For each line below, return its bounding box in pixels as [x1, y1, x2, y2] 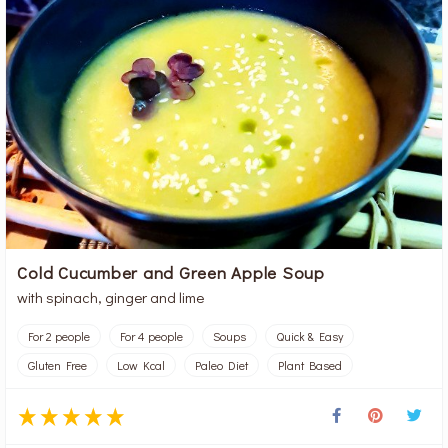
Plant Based [278, 356, 343, 373]
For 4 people [120, 327, 184, 344]
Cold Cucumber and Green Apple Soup [17, 260, 325, 283]
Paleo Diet [195, 356, 249, 373]
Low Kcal [117, 356, 166, 373]
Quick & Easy [276, 327, 344, 344]
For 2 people [28, 327, 91, 344]
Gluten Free [28, 356, 88, 373]
